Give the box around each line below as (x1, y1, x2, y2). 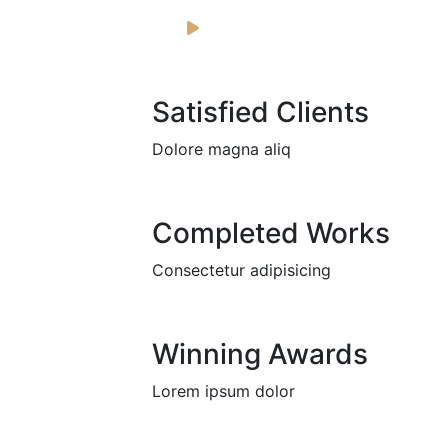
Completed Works (152, 215, 390, 250)
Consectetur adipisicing (152, 259, 331, 280)
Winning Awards (152, 336, 368, 371)
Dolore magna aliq (152, 138, 291, 159)
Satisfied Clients (152, 94, 369, 129)
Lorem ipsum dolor (152, 380, 295, 401)
